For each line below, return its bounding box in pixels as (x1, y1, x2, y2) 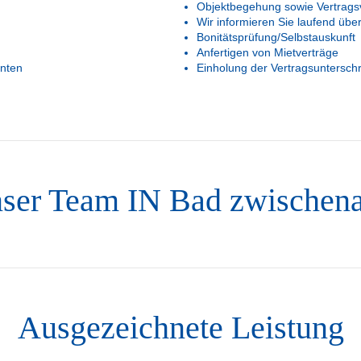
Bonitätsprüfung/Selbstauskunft (197, 31, 355, 44)
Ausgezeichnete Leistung (17, 309, 344, 346)
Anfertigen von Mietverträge (197, 46, 338, 59)
